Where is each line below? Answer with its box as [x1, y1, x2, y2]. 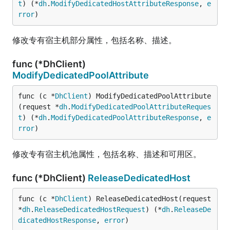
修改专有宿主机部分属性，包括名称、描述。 [12, 35, 177, 45]
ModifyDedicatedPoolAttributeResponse [51, 113, 199, 122]
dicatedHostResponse [18, 216, 96, 224]
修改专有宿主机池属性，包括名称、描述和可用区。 [12, 149, 201, 159]
